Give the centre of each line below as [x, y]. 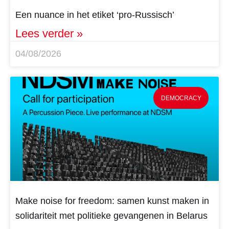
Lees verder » [49, 34]
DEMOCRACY [181, 98]
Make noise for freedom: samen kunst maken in [112, 201]
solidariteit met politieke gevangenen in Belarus [113, 216]
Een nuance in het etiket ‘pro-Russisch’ [95, 15]
